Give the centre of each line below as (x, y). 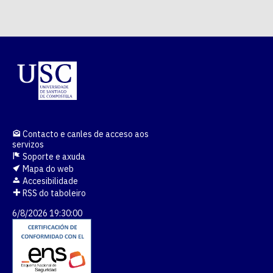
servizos (28, 144)
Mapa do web (47, 169)
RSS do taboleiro (53, 193)
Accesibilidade (49, 181)
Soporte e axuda (53, 157)
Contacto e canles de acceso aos (85, 134)
